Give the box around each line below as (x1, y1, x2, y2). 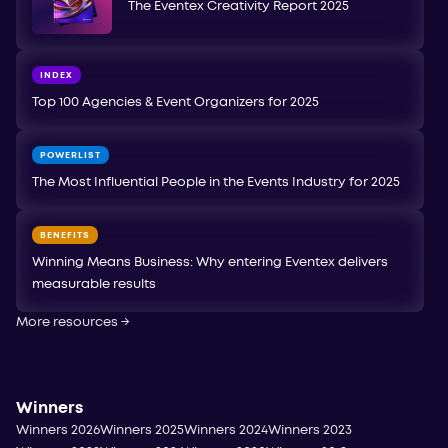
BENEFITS (40, 230, 90, 240)
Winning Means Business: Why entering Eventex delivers (32, 256, 388, 268)
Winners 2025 (100, 424, 184, 436)
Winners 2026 (16, 424, 100, 436)
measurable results (32, 278, 156, 290)
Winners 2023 (268, 424, 352, 436)
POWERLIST (40, 150, 101, 160)
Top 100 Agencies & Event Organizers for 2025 (32, 96, 319, 108)
